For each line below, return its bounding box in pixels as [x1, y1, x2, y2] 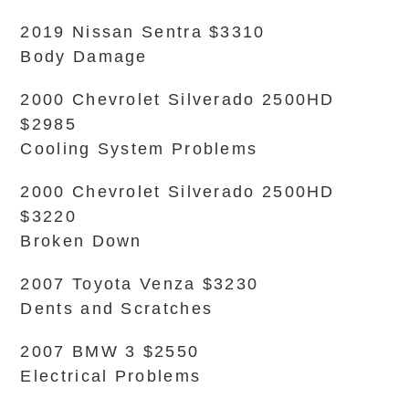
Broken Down [20, 232, 142, 250]
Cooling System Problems [20, 140, 258, 158]
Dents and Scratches [20, 299, 214, 318]
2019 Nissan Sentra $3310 [20, 23, 266, 41]
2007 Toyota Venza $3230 [20, 275, 259, 293]
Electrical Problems [20, 367, 202, 385]
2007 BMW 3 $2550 [20, 342, 200, 361]
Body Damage [20, 47, 148, 66]
